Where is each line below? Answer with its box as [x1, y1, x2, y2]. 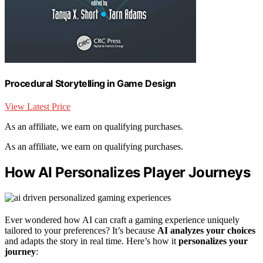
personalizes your [178, 236, 248, 247]
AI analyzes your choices [157, 225, 255, 236]
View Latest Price [5, 102, 70, 112]
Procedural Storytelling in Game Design [5, 77, 176, 90]
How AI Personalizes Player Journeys [5, 164, 250, 181]
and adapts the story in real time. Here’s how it [5, 236, 178, 247]
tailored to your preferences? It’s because [5, 225, 157, 236]
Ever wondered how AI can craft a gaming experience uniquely [5, 215, 240, 225]
